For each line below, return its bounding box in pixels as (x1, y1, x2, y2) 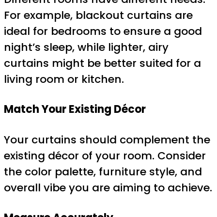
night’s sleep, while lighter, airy (4, 40, 169, 55)
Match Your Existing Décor (4, 102, 146, 117)
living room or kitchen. (4, 72, 124, 87)
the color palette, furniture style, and (4, 164, 202, 179)
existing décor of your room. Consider (4, 148, 206, 163)
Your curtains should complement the (4, 132, 210, 147)
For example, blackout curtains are (4, 8, 193, 23)
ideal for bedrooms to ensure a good (4, 24, 202, 39)
